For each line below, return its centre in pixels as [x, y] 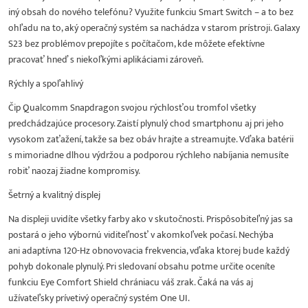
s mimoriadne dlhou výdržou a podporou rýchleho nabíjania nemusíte [148, 155]
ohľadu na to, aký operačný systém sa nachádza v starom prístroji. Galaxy [154, 28]
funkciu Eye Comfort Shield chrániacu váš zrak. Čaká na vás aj [131, 283]
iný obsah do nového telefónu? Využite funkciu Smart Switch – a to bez [151, 12]
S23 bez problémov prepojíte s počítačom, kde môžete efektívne [136, 44]
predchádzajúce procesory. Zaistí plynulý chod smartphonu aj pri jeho [146, 124]
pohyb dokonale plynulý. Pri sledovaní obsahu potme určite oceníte [142, 267]
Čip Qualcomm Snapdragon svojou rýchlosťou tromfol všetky [132, 108]
